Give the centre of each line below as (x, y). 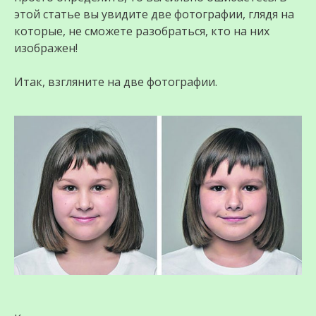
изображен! (46, 48)
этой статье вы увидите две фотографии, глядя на (154, 14)
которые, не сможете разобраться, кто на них (142, 31)
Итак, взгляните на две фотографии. (116, 82)
